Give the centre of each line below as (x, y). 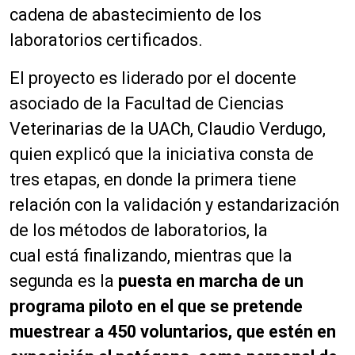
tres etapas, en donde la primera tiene (153, 179)
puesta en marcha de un (211, 281)
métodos (93, 230)
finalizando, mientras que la (186, 255)
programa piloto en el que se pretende (156, 306)
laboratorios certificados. (108, 40)
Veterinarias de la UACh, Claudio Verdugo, (168, 128)
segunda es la (64, 281)
